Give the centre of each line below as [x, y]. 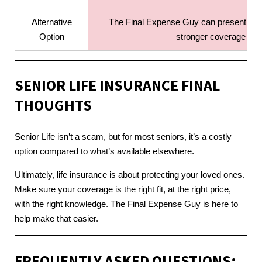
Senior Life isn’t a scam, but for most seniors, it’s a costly [123, 137]
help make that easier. [56, 219]
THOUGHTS [53, 106]
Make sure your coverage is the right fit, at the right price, [123, 190]
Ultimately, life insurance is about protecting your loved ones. [130, 175]
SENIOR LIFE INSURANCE [96, 86]
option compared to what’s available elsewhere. [104, 152]
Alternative [51, 23]
